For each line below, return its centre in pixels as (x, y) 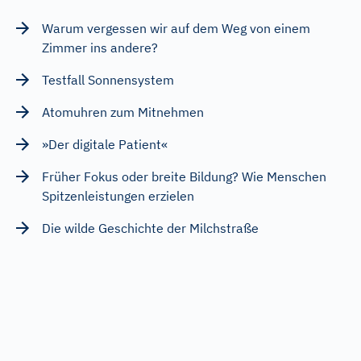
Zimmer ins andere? (100, 47)
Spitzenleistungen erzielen (118, 195)
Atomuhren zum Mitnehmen (123, 112)
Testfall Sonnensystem (108, 79)
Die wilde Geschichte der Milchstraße (150, 228)
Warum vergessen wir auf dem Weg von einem (176, 28)
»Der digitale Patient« (105, 144)
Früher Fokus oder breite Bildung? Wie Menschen (184, 176)
